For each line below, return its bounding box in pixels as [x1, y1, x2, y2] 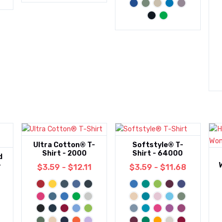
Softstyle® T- [132, 141, 183, 150]
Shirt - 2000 [42, 149, 87, 158]
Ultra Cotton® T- [33, 141, 96, 150]
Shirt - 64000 [132, 149, 183, 158]
